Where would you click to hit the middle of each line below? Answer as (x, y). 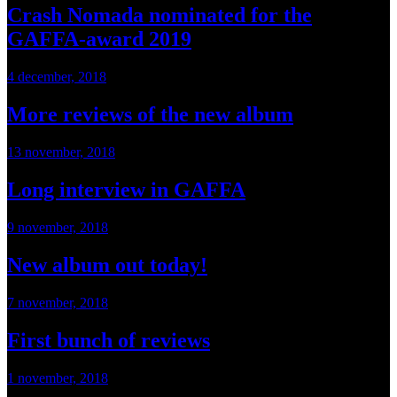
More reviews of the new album (150, 115)
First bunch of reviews (109, 340)
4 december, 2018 (57, 77)
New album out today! (107, 265)
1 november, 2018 (58, 378)
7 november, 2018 (58, 302)
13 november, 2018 (61, 152)
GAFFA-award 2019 (99, 39)
